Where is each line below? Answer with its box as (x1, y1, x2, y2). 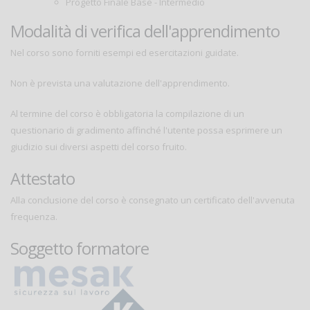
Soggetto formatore (10, 237, 149, 260)
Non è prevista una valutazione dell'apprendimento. (10, 77, 230, 90)
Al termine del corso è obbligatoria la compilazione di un (10, 107, 244, 120)
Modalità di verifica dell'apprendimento (10, 20, 280, 43)
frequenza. (10, 210, 57, 224)
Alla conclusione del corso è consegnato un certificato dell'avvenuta (10, 194, 295, 207)
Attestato (10, 167, 75, 190)
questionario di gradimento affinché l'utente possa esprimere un (10, 124, 282, 137)
